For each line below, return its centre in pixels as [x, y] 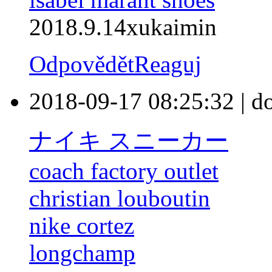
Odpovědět [82, 64]
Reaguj [168, 64]
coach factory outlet [124, 171]
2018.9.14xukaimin [123, 27]
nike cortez [82, 226]
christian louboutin [120, 199]
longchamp [82, 253]
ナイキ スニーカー [129, 141]
